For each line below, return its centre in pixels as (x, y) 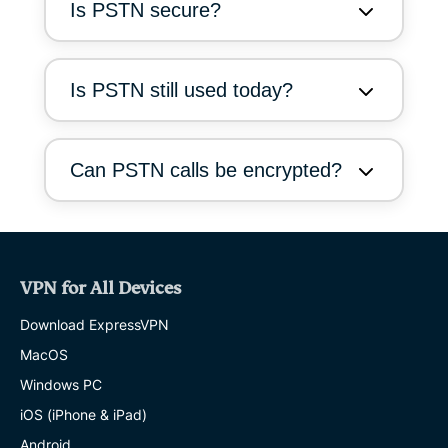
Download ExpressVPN (94, 324)
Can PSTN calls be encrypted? (206, 169)
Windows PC (61, 384)
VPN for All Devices (100, 288)
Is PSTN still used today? (181, 89)
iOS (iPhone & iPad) (83, 414)
